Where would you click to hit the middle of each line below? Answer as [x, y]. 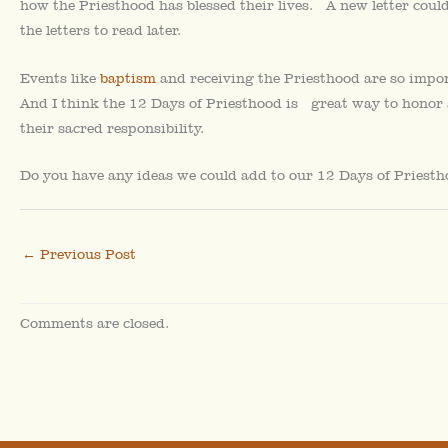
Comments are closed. [94, 322]
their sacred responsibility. [112, 127]
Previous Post [86, 254]
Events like [60, 77]
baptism [128, 77]
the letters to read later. [100, 30]
